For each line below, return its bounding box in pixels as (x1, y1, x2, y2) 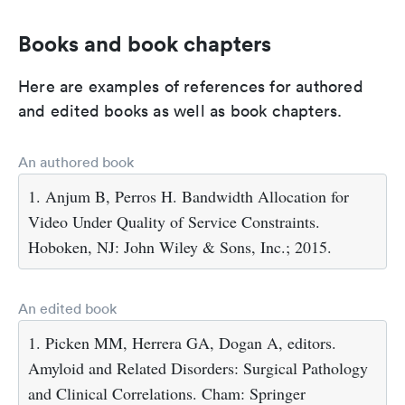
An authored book (18, 152, 134, 171)
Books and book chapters (18, 29, 271, 57)
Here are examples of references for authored (18, 75, 363, 97)
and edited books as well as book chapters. (18, 99, 343, 121)
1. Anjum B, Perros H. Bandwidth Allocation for (28, 184, 349, 207)
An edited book (18, 298, 117, 317)
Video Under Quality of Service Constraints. (28, 210, 320, 232)
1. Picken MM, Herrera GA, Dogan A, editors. (28, 331, 336, 353)
